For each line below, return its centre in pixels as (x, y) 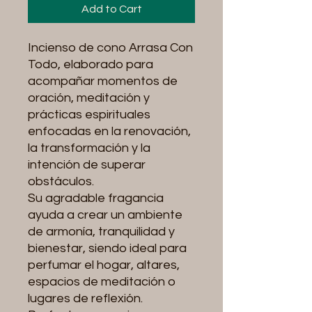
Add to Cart (111, 9)
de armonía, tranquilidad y (101, 232)
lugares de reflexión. (85, 298)
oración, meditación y (89, 98)
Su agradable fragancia (96, 198)
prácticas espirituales (89, 115)
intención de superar (87, 165)
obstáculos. (61, 181)
